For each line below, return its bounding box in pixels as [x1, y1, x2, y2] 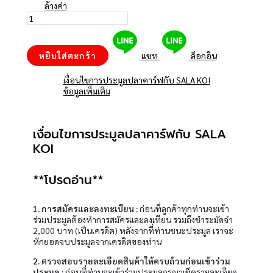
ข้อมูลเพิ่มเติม [63, 85, 110, 96]
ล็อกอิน [190, 49, 217, 61]
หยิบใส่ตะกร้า [38, 49, 96, 61]
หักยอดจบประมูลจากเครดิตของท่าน [32, 236, 161, 247]
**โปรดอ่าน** [32, 170, 103, 189]
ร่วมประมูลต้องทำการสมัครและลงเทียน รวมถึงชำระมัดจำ [32, 214, 233, 225]
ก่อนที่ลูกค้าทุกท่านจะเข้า [139, 203, 229, 214]
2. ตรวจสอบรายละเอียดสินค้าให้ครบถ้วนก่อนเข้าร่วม [32, 255, 230, 267]
